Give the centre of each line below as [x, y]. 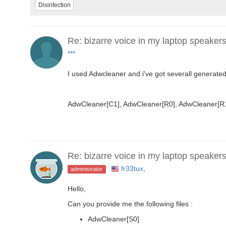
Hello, [77, 188]
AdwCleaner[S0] [114, 219]
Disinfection [54, 5]
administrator [87, 169]
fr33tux [132, 168]
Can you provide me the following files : [130, 204]
